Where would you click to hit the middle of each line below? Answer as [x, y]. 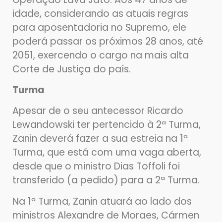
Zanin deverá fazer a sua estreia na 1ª [100, 139]
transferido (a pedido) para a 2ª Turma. [106, 180]
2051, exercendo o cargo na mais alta [101, 55]
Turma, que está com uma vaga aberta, [107, 153]
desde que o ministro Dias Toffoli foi [96, 166]
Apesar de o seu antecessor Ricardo [98, 111]
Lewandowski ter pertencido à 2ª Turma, [107, 125]
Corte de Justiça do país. [72, 69]
